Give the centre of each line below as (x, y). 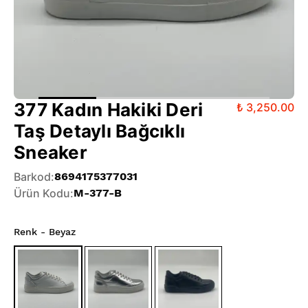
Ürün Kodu (42, 193)
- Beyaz (56, 231)
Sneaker (51, 152)
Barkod (32, 176)
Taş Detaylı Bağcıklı (100, 131)
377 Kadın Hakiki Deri (109, 109)
